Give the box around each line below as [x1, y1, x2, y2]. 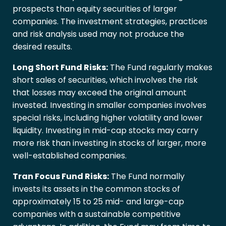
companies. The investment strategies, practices [13, 16, 207, 28]
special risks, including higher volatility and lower [13, 112, 203, 124]
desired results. [13, 41, 72, 53]
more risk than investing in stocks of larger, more [13, 137, 206, 149]
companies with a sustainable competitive [13, 208, 181, 220]
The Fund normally [109, 171, 185, 183]
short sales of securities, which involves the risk [13, 74, 198, 86]
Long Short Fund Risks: [13, 62, 108, 74]
